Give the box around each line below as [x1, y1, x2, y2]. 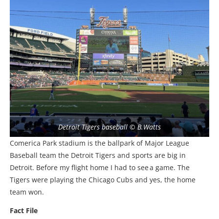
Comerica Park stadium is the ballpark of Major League [10, 138, 189, 148]
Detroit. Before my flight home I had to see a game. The [10, 163, 190, 173]
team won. [10, 187, 44, 197]
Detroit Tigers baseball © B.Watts [58, 122, 161, 132]
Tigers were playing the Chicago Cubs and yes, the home [10, 175, 196, 185]
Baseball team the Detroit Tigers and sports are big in [10, 151, 186, 160]
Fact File [10, 206, 38, 216]
